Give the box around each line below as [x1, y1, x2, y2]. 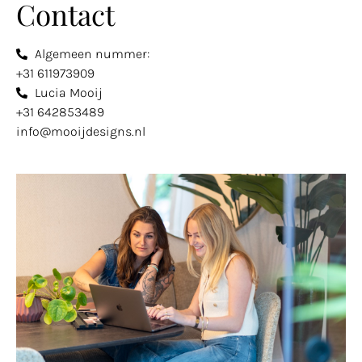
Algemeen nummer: [34, 45, 149, 61]
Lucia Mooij [34, 84, 103, 100]
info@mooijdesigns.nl [16, 123, 145, 139]
